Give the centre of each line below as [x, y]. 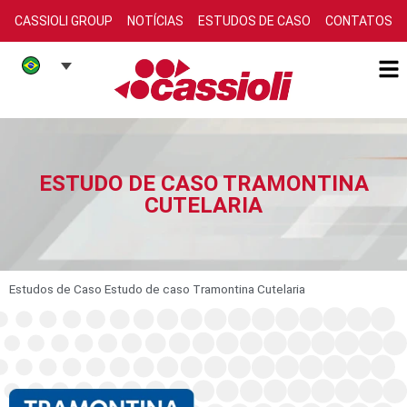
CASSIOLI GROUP [64, 21]
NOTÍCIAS [155, 21]
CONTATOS [359, 21]
